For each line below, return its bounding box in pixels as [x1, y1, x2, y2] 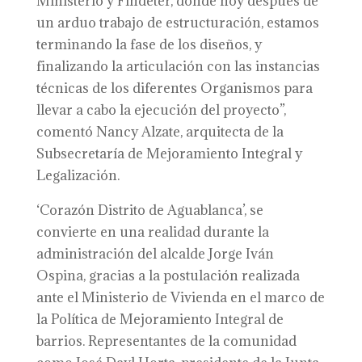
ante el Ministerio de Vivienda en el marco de [36, 288, 325, 306]
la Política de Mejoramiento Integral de [36, 310, 284, 328]
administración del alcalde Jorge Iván [36, 245, 274, 263]
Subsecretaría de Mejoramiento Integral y [36, 145, 302, 162]
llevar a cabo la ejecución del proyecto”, [36, 101, 286, 119]
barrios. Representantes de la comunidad [36, 332, 297, 350]
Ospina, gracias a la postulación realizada [36, 267, 300, 284]
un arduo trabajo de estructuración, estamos [36, 14, 319, 32]
